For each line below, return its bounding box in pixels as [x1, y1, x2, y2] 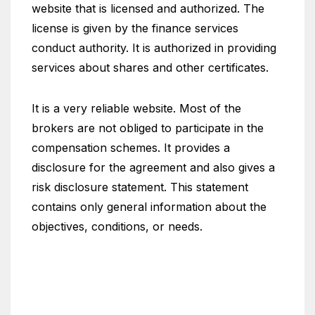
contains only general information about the [32, 200, 266, 214]
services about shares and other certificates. [32, 60, 269, 75]
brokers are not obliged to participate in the [32, 121, 264, 135]
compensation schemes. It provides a [32, 141, 230, 155]
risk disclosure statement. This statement [32, 180, 248, 194]
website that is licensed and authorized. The [32, 1, 264, 15]
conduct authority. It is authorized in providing [32, 41, 276, 55]
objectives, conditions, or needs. [32, 219, 206, 233]
